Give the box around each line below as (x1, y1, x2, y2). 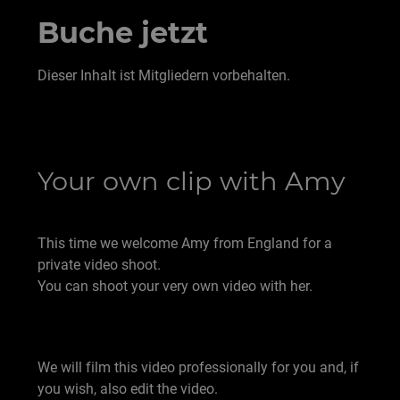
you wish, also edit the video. (37, 380, 218, 398)
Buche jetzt (37, 15, 208, 51)
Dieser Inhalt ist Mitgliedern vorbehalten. (37, 67, 290, 85)
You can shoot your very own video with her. (37, 278, 312, 296)
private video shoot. (37, 256, 161, 274)
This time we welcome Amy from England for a (37, 235, 332, 253)
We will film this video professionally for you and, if (37, 359, 359, 377)
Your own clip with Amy (37, 165, 346, 197)
